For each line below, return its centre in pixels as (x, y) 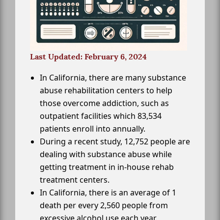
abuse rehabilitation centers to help (106, 90)
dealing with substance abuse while (106, 154)
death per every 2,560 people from (104, 205)
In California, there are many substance (113, 77)
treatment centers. (75, 179)
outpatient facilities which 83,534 (101, 116)
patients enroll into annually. (93, 128)
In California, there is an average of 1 (108, 192)
